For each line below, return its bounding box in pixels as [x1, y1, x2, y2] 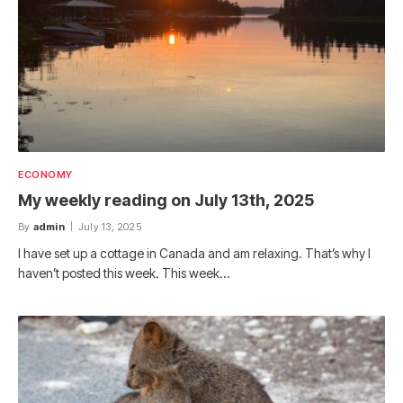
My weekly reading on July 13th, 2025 [18, 190, 314, 210]
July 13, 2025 [78, 219, 141, 233]
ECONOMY [18, 167, 73, 181]
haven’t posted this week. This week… [18, 264, 229, 281]
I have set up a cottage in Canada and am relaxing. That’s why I [18, 245, 371, 261]
